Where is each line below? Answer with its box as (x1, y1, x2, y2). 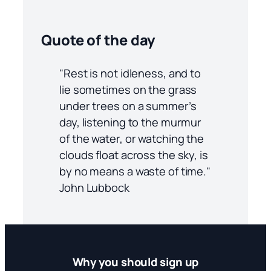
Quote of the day (41, 30, 155, 50)
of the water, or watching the (59, 130, 204, 146)
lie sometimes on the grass (59, 81, 197, 97)
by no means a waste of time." (59, 163, 211, 178)
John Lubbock (59, 179, 129, 195)
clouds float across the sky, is (59, 146, 208, 162)
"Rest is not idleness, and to (59, 65, 201, 80)
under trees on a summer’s (59, 97, 197, 113)
